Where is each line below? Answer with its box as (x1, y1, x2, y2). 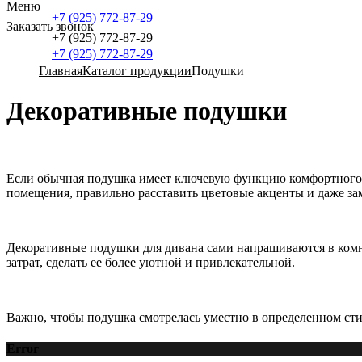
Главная (39, 64, 82, 78)
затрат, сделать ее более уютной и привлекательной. (6, 255, 295, 269)
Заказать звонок (6, 19, 94, 33)
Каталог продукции (82, 64, 192, 78)
